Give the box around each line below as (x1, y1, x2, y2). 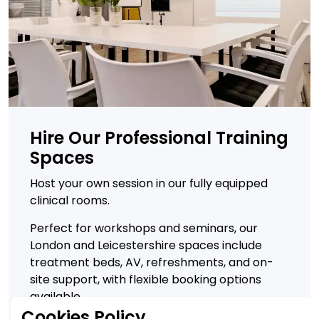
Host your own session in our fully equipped (30, 174, 268, 192)
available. (30, 288, 83, 305)
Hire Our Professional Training (30, 125, 288, 150)
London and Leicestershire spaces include (30, 236, 262, 253)
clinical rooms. (30, 192, 110, 209)
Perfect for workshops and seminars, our (30, 219, 258, 236)
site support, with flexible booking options (30, 271, 261, 288)
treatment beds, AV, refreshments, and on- (30, 253, 273, 271)
